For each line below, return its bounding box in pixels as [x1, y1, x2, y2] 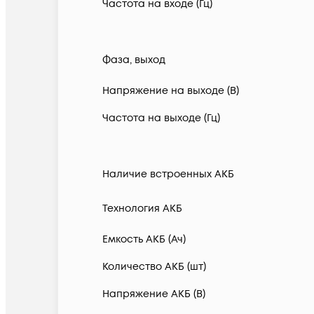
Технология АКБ [102, 202, 182, 216]
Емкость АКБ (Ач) [102, 233, 186, 247]
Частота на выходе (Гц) [102, 111, 220, 125]
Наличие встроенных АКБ [102, 168, 234, 182]
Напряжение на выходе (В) [102, 84, 239, 98]
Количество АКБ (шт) [102, 260, 206, 274]
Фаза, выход [102, 53, 165, 67]
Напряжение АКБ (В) [102, 287, 205, 301]
